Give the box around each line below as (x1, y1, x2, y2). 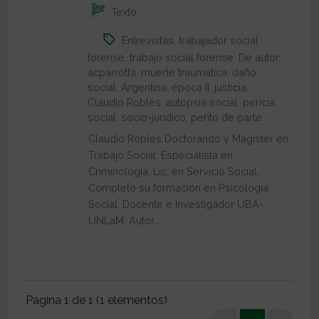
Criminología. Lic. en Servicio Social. (88, 165, 259, 178)
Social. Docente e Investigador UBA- (88, 198, 263, 211)
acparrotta (88, 66, 136, 79)
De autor (239, 51, 278, 64)
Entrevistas (122, 34, 174, 47)
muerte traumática (141, 66, 227, 79)
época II (172, 81, 209, 94)
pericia (243, 96, 275, 109)
